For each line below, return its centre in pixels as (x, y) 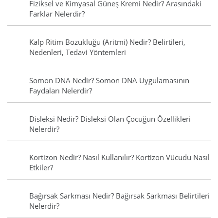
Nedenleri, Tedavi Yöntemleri (78, 52)
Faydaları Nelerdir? (61, 91)
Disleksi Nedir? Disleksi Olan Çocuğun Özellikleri (110, 119)
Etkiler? (41, 168)
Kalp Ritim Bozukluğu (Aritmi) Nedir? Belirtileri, (107, 42)
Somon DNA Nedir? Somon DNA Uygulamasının (109, 81)
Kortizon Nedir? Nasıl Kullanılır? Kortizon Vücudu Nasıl (119, 157)
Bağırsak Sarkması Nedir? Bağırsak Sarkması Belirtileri (119, 196)
